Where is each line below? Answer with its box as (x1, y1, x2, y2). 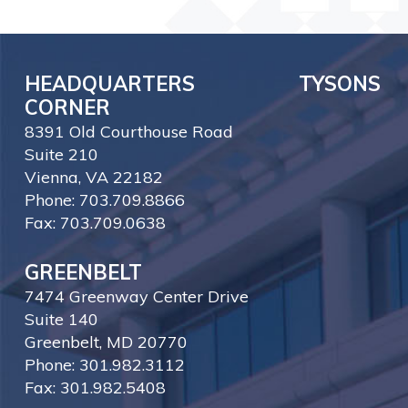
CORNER (24, 95, 116, 121)
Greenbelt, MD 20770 (24, 331, 188, 353)
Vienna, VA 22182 (24, 167, 163, 189)
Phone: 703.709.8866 (24, 189, 185, 211)
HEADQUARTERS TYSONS (24, 71, 381, 97)
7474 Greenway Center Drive (24, 286, 249, 308)
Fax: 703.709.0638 (24, 212, 166, 234)
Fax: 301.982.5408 (24, 377, 166, 399)
